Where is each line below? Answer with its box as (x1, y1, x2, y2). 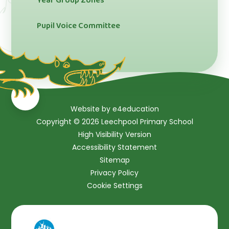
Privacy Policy (90, 167, 139, 178)
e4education (112, 103, 159, 114)
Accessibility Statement (72, 142, 157, 152)
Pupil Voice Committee (37, 19, 121, 33)
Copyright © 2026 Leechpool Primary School (36, 116, 193, 127)
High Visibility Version (78, 129, 151, 140)
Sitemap (99, 154, 130, 165)
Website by (70, 103, 112, 114)
